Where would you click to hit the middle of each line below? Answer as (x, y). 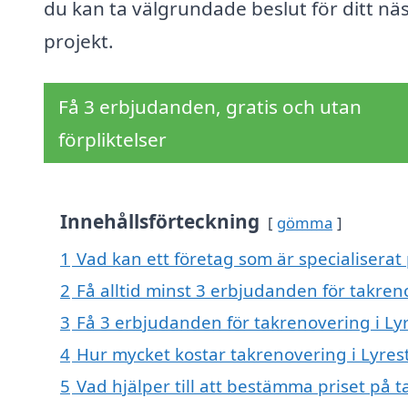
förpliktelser (112, 140)
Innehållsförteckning (160, 222)
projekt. (79, 41)
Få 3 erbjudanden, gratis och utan (210, 107)
